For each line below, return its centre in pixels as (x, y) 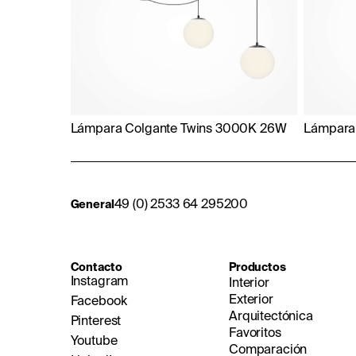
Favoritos (255, 333)
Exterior (251, 299)
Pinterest (96, 321)
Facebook (99, 301)
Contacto (96, 267)
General (92, 204)
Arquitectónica (271, 316)
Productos (257, 267)
